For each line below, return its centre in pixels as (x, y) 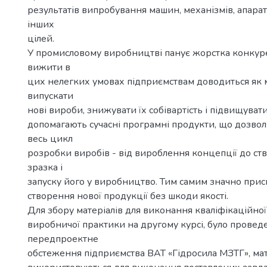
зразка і (45, 167)
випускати (50, 96)
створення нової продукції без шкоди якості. (128, 196)
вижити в (49, 67)
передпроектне (63, 239)
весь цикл (50, 139)
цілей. (41, 39)
